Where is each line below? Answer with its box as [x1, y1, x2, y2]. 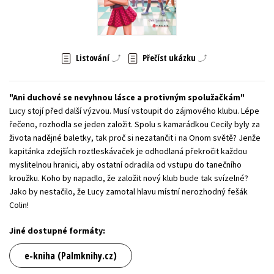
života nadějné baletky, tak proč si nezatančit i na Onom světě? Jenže [9, 131, 261, 143]
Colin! [9, 199, 29, 210]
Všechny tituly [109, 40, 165, 51]
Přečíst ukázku [142, 52, 196, 64]
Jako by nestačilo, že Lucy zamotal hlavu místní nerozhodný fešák [9, 185, 248, 197]
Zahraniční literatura [94, 12, 166, 23]
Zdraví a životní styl [183, 12, 253, 23]
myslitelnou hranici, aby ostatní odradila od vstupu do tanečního [9, 158, 242, 170]
